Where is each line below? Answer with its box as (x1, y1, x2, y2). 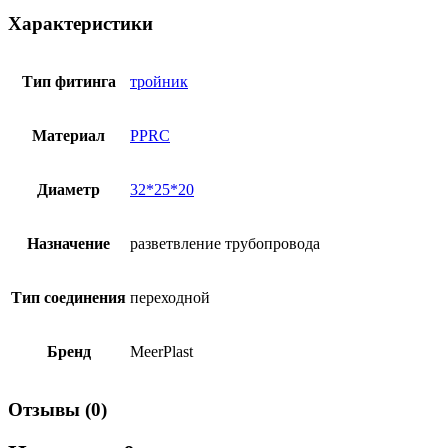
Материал (32, 127, 105, 145)
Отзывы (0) (8, 398, 107, 420)
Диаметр (37, 181, 100, 199)
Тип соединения (11, 289, 126, 307)
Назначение (27, 235, 110, 253)
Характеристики (8, 13, 153, 35)
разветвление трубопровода (130, 235, 320, 253)
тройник (130, 73, 188, 91)
